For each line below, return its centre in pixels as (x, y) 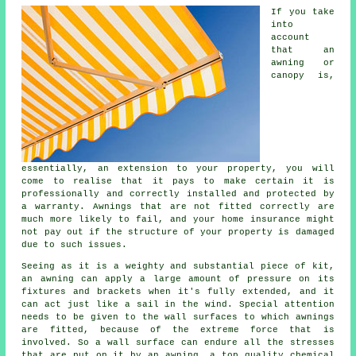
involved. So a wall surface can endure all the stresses (178, 342)
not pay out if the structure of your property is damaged (178, 232)
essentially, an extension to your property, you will (178, 168)
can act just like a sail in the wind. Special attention (178, 304)
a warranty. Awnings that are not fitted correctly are (178, 206)
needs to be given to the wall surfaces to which (159, 317)
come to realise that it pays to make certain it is (178, 181)
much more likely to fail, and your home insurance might (178, 219)
